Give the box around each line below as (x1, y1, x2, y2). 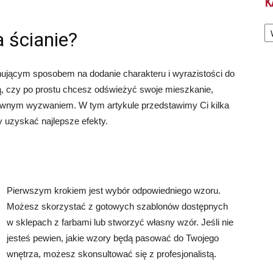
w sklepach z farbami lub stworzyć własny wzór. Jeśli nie (7, 217, 233, 227)
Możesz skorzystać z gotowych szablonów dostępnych (7, 201, 228, 211)
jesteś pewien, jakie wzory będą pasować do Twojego (7, 233, 219, 243)
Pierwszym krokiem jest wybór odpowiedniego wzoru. (7, 185, 221, 196)
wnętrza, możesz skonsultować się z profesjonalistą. (7, 249, 216, 259)
